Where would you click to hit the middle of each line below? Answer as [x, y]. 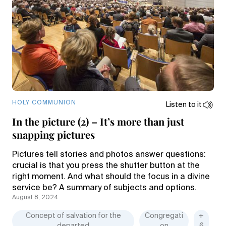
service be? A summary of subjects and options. [104, 188]
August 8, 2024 [35, 198]
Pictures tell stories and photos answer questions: [109, 155]
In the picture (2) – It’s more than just [98, 121]
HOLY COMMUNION [44, 103]
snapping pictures [53, 134]
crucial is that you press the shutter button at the [106, 166]
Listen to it [184, 105]
